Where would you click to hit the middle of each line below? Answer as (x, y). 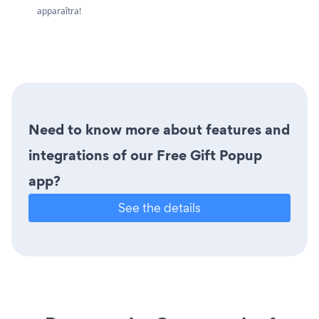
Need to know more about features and (159, 129)
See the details (159, 207)
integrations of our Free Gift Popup (145, 155)
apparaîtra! (59, 11)
